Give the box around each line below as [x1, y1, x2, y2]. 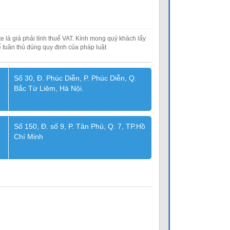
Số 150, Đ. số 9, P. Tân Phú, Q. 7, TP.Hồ [13, 122, 145, 130]
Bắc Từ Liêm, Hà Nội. [13, 84, 84, 92]
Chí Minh [13, 132, 43, 141]
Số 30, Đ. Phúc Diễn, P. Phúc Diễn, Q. [13, 74, 137, 82]
